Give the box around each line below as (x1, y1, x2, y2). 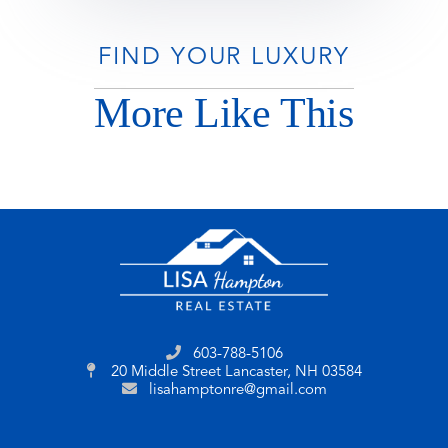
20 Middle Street (106, 364, 225, 380)
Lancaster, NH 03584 (224, 364, 362, 380)
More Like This (94, 89, 354, 136)
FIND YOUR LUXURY (98, 45, 350, 70)
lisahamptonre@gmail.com (148, 382, 327, 398)
